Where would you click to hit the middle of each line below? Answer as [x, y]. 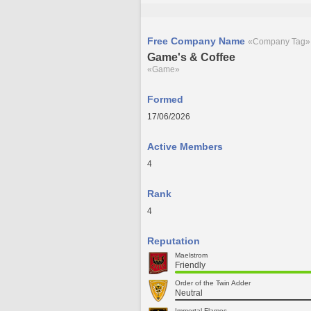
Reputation [174, 241]
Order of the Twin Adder [213, 283]
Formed [165, 99]
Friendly [190, 265]
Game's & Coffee [191, 57]
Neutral [189, 293]
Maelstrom [191, 255]
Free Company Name [197, 41]
